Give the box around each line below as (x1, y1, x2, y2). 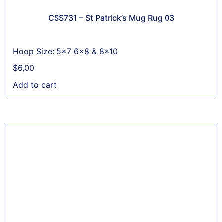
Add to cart (13, 79, 56, 90)
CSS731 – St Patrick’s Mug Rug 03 (48, 12, 174, 23)
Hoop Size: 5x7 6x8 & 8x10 (13, 46, 118, 56)
